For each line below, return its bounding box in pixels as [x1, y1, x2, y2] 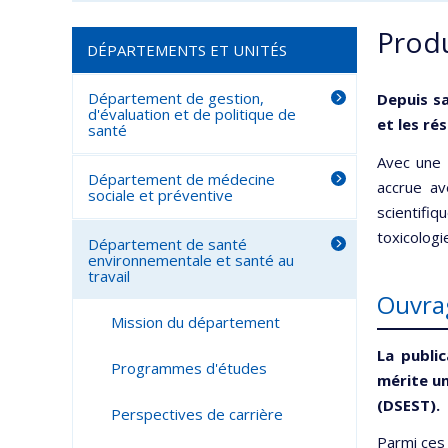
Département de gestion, [88, 88, 264, 108]
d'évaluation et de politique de [88, 104, 296, 124]
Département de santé [88, 234, 247, 254]
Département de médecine [88, 169, 275, 189]
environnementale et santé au [88, 250, 294, 270]
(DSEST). [377, 394, 440, 415]
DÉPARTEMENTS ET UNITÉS [87, 40, 287, 60]
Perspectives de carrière [110, 404, 283, 424]
